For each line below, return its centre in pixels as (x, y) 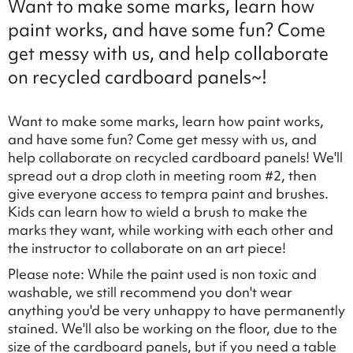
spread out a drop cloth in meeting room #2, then (162, 175)
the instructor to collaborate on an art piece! (149, 247)
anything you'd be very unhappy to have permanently (176, 310)
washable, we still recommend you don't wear (150, 292)
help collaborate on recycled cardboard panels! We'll (175, 157)
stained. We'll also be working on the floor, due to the (173, 328)
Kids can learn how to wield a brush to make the (158, 211)
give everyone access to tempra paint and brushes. (168, 193)
